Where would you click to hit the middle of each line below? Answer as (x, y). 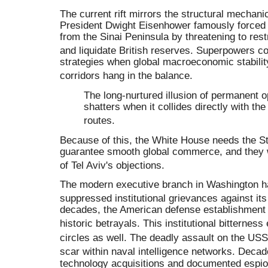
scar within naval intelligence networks (146, 252)
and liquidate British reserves (125, 51)
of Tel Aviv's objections (111, 165)
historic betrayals (98, 223)
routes (98, 121)
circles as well (92, 238)
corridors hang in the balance (125, 76)
